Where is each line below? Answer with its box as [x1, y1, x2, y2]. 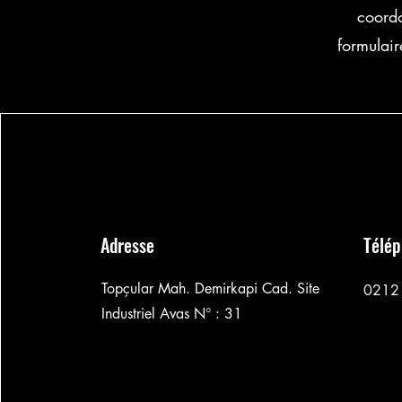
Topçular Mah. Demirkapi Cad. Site [101, 279, 320, 298]
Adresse [100, 232, 155, 258]
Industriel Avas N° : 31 [101, 304, 243, 323]
